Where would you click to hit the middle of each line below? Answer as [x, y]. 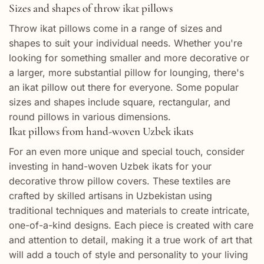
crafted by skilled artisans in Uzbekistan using [110, 195]
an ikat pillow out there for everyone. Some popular [124, 88]
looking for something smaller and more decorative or [129, 58]
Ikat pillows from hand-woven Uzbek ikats [101, 132]
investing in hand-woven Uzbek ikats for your [110, 166]
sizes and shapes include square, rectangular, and [120, 102]
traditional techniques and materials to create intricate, [129, 210]
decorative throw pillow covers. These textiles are [120, 181]
